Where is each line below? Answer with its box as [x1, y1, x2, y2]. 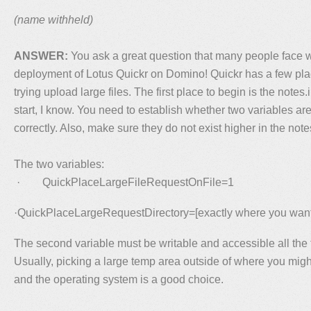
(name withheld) [14, 13, 93, 26]
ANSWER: [14, 49, 68, 62]
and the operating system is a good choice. [14, 273, 224, 285]
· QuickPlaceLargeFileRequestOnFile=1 [14, 176, 234, 188]
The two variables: [14, 158, 104, 170]
